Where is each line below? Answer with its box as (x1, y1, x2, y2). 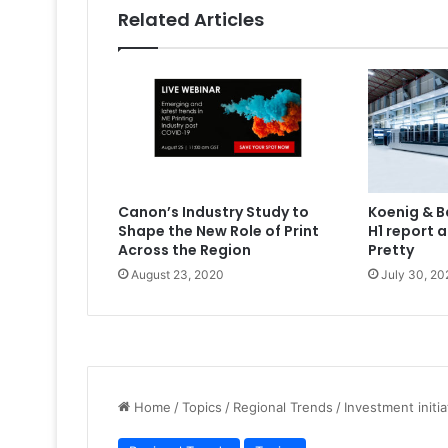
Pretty (367, 240, 414, 261)
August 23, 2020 (131, 267, 224, 283)
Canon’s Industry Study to (118, 202, 309, 223)
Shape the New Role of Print (118, 221, 319, 242)
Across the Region (118, 240, 251, 261)
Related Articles (118, 7, 264, 33)
